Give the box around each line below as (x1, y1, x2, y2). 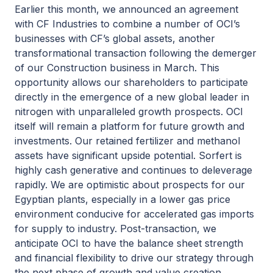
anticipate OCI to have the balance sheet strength (15, 237, 243, 249)
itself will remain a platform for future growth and (15, 120, 244, 132)
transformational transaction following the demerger (15, 47, 257, 59)
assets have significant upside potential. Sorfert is (15, 149, 242, 161)
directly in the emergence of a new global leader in (15, 91, 249, 103)
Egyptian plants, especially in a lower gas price (15, 193, 230, 205)
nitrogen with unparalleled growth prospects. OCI (15, 105, 243, 118)
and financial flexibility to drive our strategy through (15, 252, 253, 264)
